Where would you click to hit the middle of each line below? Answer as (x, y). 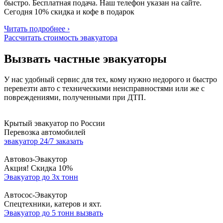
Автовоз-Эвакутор (36, 159)
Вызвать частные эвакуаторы (85, 58)
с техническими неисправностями (115, 89)
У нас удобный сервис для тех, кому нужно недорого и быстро (111, 80)
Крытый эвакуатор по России (55, 123)
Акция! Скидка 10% (38, 168)
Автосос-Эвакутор (36, 195)
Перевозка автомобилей (45, 132)
